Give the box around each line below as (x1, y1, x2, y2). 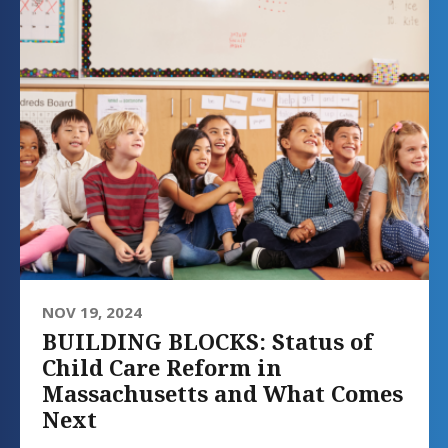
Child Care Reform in (42, 352, 282, 383)
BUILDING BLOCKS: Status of (42, 326, 373, 357)
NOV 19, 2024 (42, 302, 142, 323)
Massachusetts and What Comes (42, 378, 403, 409)
